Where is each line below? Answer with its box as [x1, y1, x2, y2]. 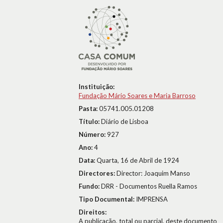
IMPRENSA [136, 195, 168, 203]
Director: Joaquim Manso [116, 169, 190, 177]
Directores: [79, 169, 116, 177]
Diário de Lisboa [101, 117, 148, 125]
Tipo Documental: [79, 195, 136, 203]
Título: [79, 117, 101, 125]
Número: [79, 130, 107, 138]
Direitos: [79, 208, 107, 216]
